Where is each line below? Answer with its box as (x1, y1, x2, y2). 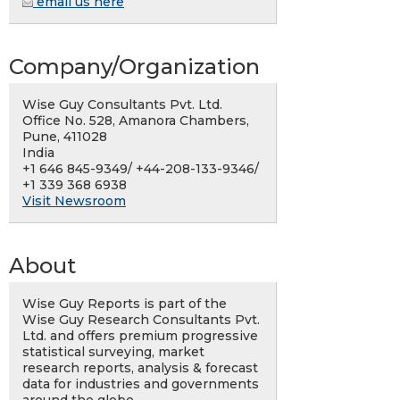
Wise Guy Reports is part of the (22, 296, 227, 312)
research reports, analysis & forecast (22, 360, 258, 377)
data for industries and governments (22, 376, 259, 393)
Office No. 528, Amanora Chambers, (22, 112, 249, 129)
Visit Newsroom (22, 193, 126, 210)
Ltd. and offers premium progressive (22, 328, 258, 345)
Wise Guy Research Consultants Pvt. (22, 312, 260, 329)
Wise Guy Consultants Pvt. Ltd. (22, 96, 222, 113)
